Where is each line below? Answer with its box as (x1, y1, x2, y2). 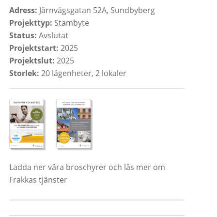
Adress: (9, 4, 37, 15)
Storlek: (9, 67, 39, 78)
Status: (9, 30, 37, 41)
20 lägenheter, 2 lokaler (39, 67, 126, 78)
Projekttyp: (9, 17, 54, 28)
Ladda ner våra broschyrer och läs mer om (9, 162, 165, 173)
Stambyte (54, 17, 89, 28)
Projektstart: (9, 42, 59, 53)
